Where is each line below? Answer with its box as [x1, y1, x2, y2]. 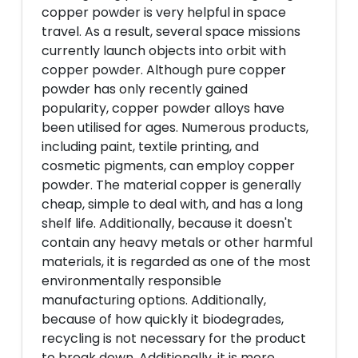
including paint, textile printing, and [42, 137, 259, 156]
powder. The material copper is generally [42, 176, 301, 194]
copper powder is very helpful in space [42, 3, 286, 22]
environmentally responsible [42, 272, 221, 290]
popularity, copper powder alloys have [42, 99, 284, 117]
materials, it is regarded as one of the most [42, 253, 311, 271]
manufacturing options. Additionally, [42, 291, 266, 309]
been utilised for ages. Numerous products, [42, 118, 308, 137]
